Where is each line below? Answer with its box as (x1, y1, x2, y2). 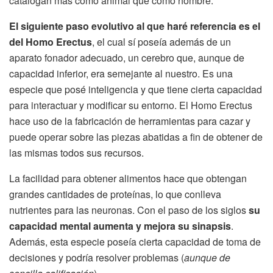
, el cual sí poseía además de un (92, 34, 231, 49)
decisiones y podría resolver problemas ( (9, 250, 184, 264)
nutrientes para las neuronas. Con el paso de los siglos (9, 202, 249, 217)
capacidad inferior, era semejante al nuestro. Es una (9, 66, 233, 80)
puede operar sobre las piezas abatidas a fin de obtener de (9, 129, 263, 144)
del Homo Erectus (9, 34, 92, 49)
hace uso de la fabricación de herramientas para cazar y (9, 113, 250, 128)
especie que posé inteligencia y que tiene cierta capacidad (9, 82, 262, 96)
